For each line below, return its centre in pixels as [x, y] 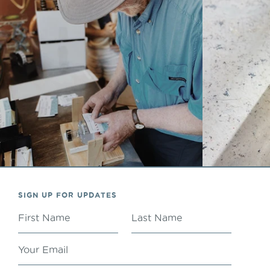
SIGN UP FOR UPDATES [67, 195]
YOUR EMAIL [64, 245]
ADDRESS [64, 252]
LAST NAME [169, 217]
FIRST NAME [58, 217]
